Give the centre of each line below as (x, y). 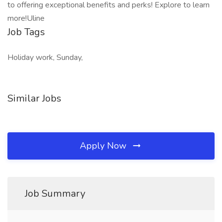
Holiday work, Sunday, (45, 57)
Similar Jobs (34, 98)
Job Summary (55, 194)
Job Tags (26, 32)
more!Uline (26, 18)
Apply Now (104, 146)
